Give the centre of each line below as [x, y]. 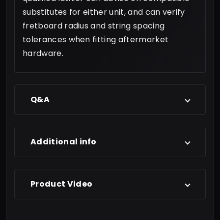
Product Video [62, 184]
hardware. [43, 53]
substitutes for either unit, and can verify [104, 12]
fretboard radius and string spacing [94, 26]
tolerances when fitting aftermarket [96, 39]
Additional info [64, 141]
